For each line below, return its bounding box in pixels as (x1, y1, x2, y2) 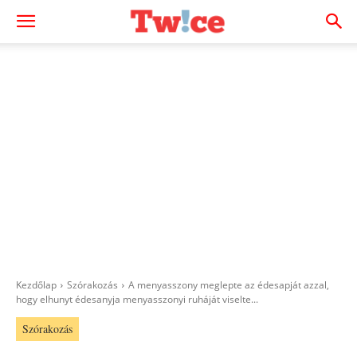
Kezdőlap (16, 278, 57, 292)
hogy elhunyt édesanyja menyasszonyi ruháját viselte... (16, 292, 258, 306)
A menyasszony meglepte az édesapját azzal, (128, 278, 329, 292)
